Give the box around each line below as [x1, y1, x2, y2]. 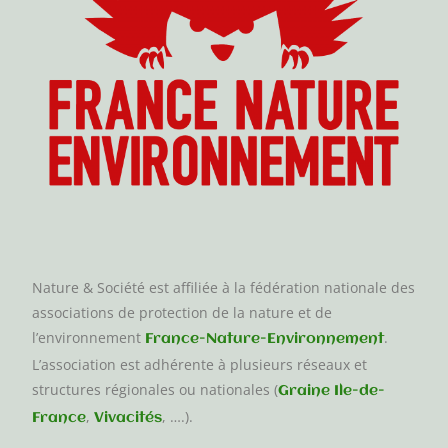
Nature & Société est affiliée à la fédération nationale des [32, 278, 416, 298]
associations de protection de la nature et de [32, 303, 333, 323]
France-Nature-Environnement [145, 331, 385, 348]
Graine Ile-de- [278, 383, 386, 400]
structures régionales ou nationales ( [32, 380, 279, 400]
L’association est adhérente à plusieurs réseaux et [32, 355, 368, 375]
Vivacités [94, 410, 163, 427]
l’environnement [32, 328, 146, 348]
